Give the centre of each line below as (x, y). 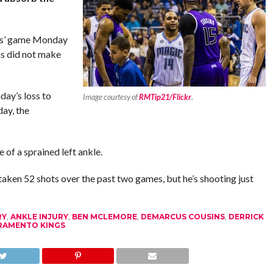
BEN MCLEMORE (104, 217)
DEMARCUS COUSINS (183, 217)
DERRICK (246, 217)
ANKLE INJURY (39, 217)
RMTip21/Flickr (165, 97)
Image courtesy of (111, 97)
